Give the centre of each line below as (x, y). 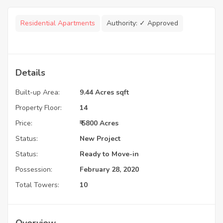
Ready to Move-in (109, 154)
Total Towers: (37, 185)
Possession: (34, 170)
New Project (100, 139)
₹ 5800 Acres (99, 123)
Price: (24, 123)
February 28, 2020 (109, 170)
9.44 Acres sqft (104, 93)
